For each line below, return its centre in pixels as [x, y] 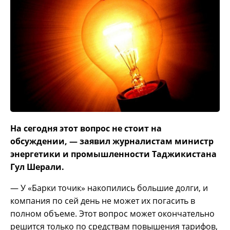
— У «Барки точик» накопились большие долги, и [109, 188]
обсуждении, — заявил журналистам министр [112, 141]
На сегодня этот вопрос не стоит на [86, 129]
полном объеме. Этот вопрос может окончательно [112, 214]
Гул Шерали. [37, 167]
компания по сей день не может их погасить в [103, 201]
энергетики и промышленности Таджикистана [113, 154]
